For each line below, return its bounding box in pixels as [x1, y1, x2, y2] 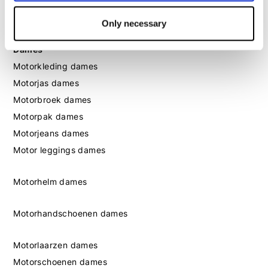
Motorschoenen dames [13, 256, 108, 267]
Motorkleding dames [13, 60, 98, 71]
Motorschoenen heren [13, 5, 103, 16]
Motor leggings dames [13, 144, 106, 155]
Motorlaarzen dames [13, 239, 98, 250]
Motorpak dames [13, 111, 84, 121]
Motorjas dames [13, 77, 80, 88]
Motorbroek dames [13, 94, 92, 105]
